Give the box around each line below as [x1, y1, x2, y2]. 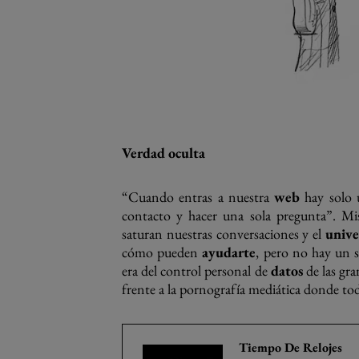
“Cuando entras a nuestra [122, 188, 275, 206]
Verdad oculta [122, 143, 205, 162]
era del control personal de [122, 261, 271, 280]
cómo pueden [122, 243, 203, 261]
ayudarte [202, 243, 256, 261]
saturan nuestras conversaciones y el [122, 224, 325, 243]
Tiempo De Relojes [239, 339, 342, 356]
